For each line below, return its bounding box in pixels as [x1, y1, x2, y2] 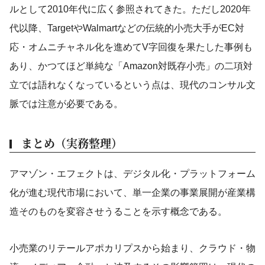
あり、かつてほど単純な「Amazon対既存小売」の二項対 [9, 61, 253, 71]
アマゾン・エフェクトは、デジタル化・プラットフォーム [9, 169, 256, 179]
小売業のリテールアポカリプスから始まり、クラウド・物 [9, 243, 256, 253]
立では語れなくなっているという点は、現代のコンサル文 [9, 80, 256, 90]
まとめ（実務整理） [21, 135, 122, 151]
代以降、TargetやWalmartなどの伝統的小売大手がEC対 [9, 23, 244, 33]
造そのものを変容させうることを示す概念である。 [9, 206, 227, 216]
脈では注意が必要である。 [9, 99, 123, 109]
